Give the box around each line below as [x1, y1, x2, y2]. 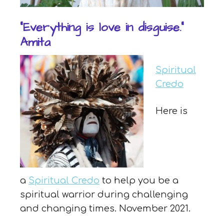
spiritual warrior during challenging [20, 189, 188, 199]
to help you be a [99, 175, 178, 185]
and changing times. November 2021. [20, 203, 190, 213]
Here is [155, 105, 187, 116]
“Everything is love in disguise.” [20, 18, 184, 36]
